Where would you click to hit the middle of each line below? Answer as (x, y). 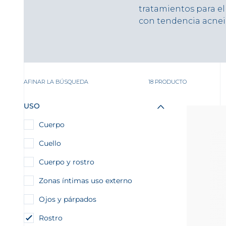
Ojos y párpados (68, 199)
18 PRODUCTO (167, 82)
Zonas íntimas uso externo (86, 181)
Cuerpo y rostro (67, 162)
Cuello (50, 143)
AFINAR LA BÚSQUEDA (56, 82)
